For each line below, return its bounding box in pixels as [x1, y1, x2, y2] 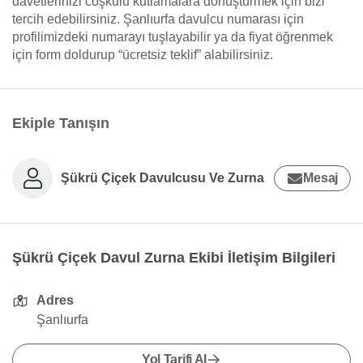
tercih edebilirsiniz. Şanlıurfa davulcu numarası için [12, 12, 304, 26]
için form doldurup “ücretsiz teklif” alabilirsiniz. [12, 48, 273, 62]
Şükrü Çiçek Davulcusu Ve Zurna [61, 170, 264, 185]
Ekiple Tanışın [12, 115, 109, 131]
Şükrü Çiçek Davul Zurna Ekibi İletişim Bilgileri [12, 250, 335, 266]
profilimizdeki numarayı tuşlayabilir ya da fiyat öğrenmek [12, 30, 333, 44]
